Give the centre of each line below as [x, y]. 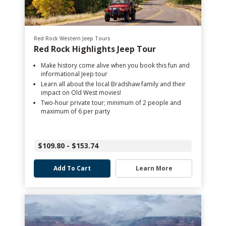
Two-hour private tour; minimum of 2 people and [111, 103]
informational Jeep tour [74, 74]
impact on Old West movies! [81, 93]
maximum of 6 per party [75, 111]
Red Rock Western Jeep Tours [72, 38]
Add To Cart [72, 168]
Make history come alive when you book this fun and [115, 65]
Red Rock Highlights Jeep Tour [95, 49]
